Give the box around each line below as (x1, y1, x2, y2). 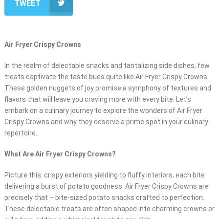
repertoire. (4, 129, 37, 137)
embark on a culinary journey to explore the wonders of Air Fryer (4, 107, 202, 115)
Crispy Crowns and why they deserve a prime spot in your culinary (4, 118, 208, 126)
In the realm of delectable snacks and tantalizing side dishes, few (4, 62, 210, 70)
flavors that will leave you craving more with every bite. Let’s (4, 95, 191, 104)
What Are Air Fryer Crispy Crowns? (4, 150, 116, 158)
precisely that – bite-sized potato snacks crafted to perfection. (4, 194, 204, 202)
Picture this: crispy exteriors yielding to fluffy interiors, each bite (4, 171, 205, 179)
